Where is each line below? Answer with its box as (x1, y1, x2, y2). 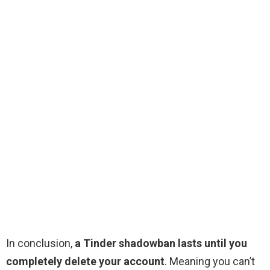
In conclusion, (6, 237, 75, 250)
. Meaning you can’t (165, 255, 255, 268)
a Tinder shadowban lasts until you (75, 237, 247, 250)
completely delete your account (6, 255, 165, 268)
